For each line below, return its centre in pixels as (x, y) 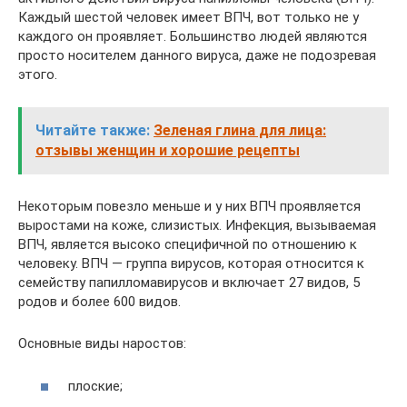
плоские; (95, 386)
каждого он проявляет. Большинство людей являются (193, 36)
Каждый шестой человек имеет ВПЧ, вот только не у (189, 17)
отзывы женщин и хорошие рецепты (168, 150)
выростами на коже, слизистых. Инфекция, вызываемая (197, 225)
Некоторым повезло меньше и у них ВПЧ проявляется (189, 206)
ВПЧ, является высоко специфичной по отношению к (188, 244)
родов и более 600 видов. (99, 302)
